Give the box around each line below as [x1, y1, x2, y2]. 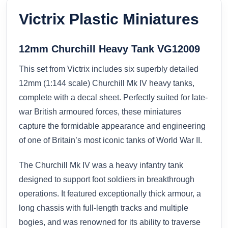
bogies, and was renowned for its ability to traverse [19, 217, 201, 226]
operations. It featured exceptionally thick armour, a [19, 189, 201, 198]
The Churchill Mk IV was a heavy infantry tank [19, 160, 183, 169]
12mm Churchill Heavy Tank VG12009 [19, 43, 200, 54]
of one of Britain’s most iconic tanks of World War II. [19, 135, 202, 145]
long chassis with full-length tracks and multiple [19, 203, 188, 212]
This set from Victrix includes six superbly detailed [19, 64, 198, 73]
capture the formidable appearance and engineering [19, 121, 206, 130]
